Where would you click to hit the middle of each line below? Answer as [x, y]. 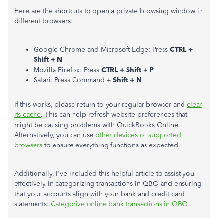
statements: [32, 204]
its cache [27, 115]
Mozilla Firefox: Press [67, 70]
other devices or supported [138, 135]
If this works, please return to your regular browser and [100, 104]
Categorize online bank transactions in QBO [119, 204]
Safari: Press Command [70, 80]
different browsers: [43, 21]
